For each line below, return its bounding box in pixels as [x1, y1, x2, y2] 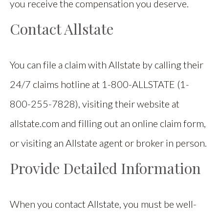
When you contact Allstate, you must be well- [10, 197, 197, 210]
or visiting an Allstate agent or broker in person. [10, 136, 207, 149]
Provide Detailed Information [10, 158, 201, 178]
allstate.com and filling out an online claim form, [10, 117, 206, 129]
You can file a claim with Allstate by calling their [10, 58, 203, 70]
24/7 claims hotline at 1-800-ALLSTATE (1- [10, 78, 189, 90]
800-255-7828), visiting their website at [10, 97, 179, 109]
